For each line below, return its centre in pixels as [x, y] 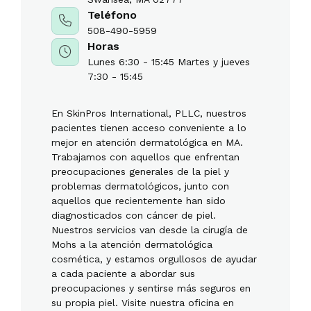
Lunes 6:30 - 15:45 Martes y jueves [169, 62]
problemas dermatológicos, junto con [140, 186]
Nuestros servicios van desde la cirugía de [150, 230]
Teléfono [112, 15]
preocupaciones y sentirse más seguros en [151, 288]
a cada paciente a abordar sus [123, 274]
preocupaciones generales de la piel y [140, 171]
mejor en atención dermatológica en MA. [147, 142]
